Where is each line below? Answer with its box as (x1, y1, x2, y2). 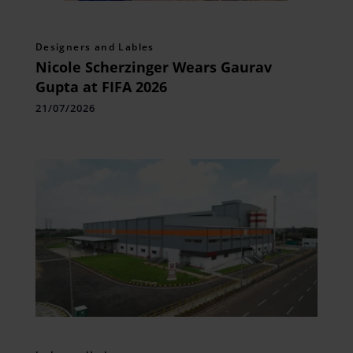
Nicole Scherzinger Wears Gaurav (35, 57, 272, 76)
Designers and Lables (35, 39, 154, 54)
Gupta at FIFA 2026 (35, 76, 167, 96)
